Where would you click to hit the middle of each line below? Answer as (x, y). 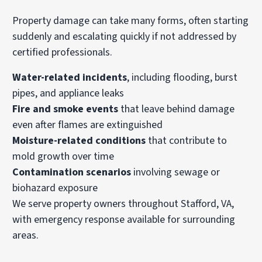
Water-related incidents (70, 78)
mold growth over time (63, 157)
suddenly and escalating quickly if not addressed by (125, 37)
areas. (26, 236)
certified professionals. (63, 53)
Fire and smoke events (65, 109)
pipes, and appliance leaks (68, 94)
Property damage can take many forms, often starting (131, 21)
